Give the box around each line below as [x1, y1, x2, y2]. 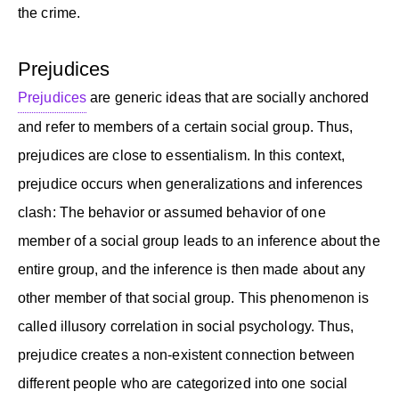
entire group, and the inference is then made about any [18, 261, 366, 277]
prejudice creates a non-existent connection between [18, 346, 355, 362]
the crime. [18, 4, 80, 20]
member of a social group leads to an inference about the [18, 232, 380, 248]
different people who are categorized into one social [18, 375, 348, 391]
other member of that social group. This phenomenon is [18, 289, 370, 305]
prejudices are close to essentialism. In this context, [18, 147, 346, 163]
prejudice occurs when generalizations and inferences [18, 175, 363, 191]
